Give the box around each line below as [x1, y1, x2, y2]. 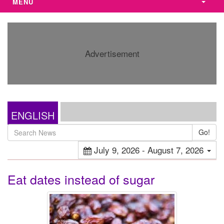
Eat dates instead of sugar [7, 169, 154, 188]
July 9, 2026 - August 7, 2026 [94, 143, 203, 156]
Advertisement [84, 46, 139, 59]
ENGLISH [11, 107, 54, 122]
